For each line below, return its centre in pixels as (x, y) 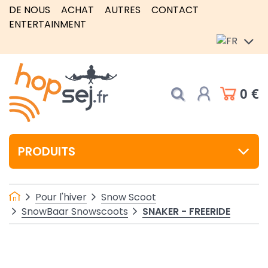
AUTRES (123, 10)
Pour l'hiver (61, 197)
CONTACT (175, 10)
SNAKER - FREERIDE (186, 211)
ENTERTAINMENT (48, 24)
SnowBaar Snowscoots (75, 211)
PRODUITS (47, 151)
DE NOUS (30, 10)
